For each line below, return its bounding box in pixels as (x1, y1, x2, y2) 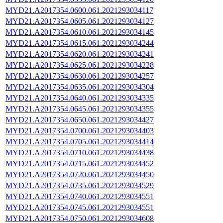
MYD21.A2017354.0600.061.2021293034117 (5, 5, 153, 14)
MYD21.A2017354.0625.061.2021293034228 (5, 60, 154, 69)
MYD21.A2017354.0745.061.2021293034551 (5, 203, 154, 212)
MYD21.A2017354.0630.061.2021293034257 (5, 71, 154, 80)
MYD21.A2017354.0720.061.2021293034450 (5, 170, 154, 179)
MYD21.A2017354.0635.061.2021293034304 (5, 82, 154, 91)
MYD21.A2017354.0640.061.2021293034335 (5, 93, 154, 102)
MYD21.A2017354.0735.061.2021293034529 (5, 181, 154, 190)
